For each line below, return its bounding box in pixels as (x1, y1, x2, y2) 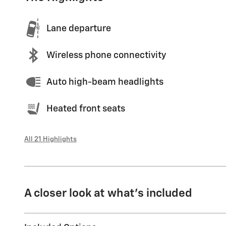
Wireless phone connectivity (46, 50, 166, 60)
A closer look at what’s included (24, 188, 192, 200)
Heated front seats (46, 104, 125, 114)
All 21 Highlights (24, 136, 77, 143)
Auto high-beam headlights (46, 77, 163, 87)
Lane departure (46, 24, 111, 33)
